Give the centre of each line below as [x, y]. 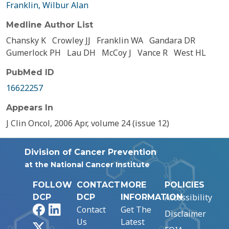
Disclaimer [185, 214]
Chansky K [26, 40]
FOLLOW [52, 185]
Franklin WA [120, 40]
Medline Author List [50, 25]
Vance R [153, 53]
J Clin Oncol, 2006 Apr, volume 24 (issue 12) [88, 123]
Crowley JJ [71, 40]
